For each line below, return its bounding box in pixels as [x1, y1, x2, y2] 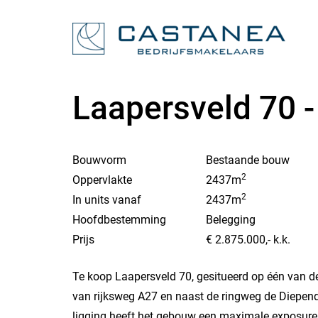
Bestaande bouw [206, 153, 290, 167]
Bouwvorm [72, 153, 126, 167]
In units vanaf [72, 193, 141, 207]
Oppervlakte [72, 173, 132, 187]
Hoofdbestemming [72, 213, 166, 226]
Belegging [206, 213, 256, 226]
